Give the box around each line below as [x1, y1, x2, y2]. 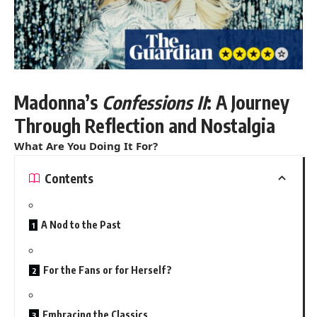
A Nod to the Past [41, 219, 121, 231]
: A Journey [207, 91, 289, 115]
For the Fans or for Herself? [43, 263, 172, 276]
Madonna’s [14, 91, 102, 115]
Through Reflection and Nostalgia [14, 114, 275, 138]
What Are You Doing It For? [14, 139, 158, 154]
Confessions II [102, 91, 207, 115]
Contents [45, 170, 93, 186]
